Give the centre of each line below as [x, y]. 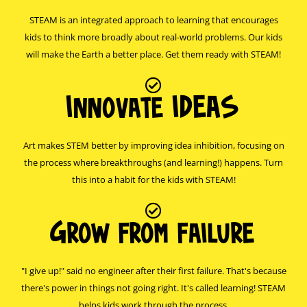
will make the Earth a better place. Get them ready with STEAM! [153, 54]
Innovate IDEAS [153, 110]
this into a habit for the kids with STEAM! [153, 180]
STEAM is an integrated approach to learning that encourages [153, 20]
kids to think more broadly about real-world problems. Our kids [153, 37]
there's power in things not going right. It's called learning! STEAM [153, 288]
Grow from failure [153, 236]
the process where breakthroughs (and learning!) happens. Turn [153, 163]
